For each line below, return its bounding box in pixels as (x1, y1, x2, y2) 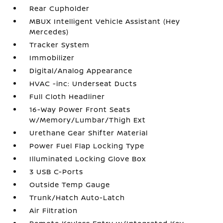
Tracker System (29, 39, 90, 49)
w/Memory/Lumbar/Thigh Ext (29, 114, 146, 124)
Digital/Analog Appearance (29, 65, 133, 75)
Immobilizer (29, 52, 75, 62)
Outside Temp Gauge (29, 179, 111, 189)
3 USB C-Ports (29, 166, 84, 176)
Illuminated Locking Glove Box (29, 153, 146, 163)
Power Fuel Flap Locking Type (29, 140, 145, 150)
